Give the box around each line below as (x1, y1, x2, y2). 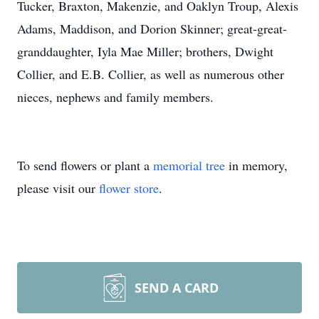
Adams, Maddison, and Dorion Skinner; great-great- (17, 20, 287, 37)
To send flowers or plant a (17, 157, 153, 174)
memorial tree (153, 157, 225, 174)
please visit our (17, 179, 99, 197)
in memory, (225, 157, 288, 174)
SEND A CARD (135, 279, 219, 296)
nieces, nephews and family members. (17, 88, 214, 105)
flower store (99, 179, 159, 197)
